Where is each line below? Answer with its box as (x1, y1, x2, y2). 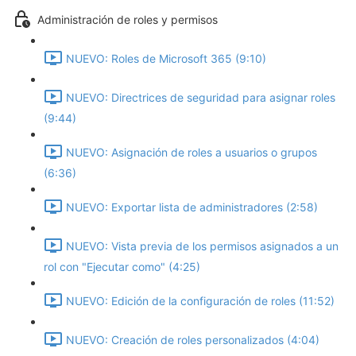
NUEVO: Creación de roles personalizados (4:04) (66, 333, 319, 347)
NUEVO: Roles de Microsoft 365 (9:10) (66, 52, 266, 66)
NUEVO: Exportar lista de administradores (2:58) (66, 200, 318, 215)
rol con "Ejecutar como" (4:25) (44, 260, 200, 273)
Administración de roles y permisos (37, 13, 218, 27)
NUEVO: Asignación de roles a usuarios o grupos (66, 145, 317, 160)
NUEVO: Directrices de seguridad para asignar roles (66, 91, 335, 105)
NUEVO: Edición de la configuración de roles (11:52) (66, 294, 335, 308)
